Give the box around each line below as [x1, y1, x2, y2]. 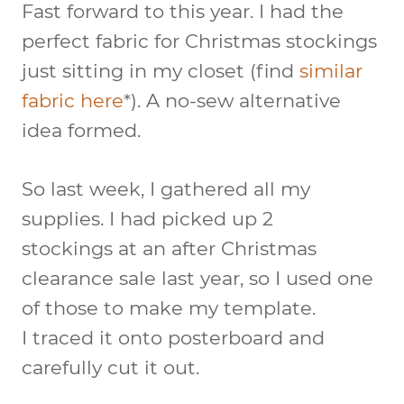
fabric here [22, 88, 124, 112]
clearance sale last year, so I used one [22, 266, 373, 289]
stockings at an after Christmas [22, 236, 317, 260]
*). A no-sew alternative [124, 88, 341, 112]
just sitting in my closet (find [22, 59, 299, 82]
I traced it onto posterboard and [22, 326, 325, 349]
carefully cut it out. [22, 355, 199, 379]
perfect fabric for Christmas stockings [22, 29, 377, 52]
